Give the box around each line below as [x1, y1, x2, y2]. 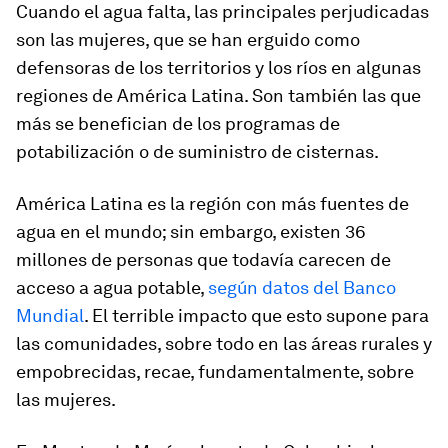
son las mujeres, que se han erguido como [16, 29, 360, 50]
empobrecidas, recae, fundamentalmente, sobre [16, 361, 414, 382]
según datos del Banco [208, 277, 396, 298]
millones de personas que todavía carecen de [16, 249, 391, 270]
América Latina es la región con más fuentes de [16, 193, 409, 214]
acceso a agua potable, [16, 277, 208, 298]
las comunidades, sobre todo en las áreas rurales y [16, 333, 432, 354]
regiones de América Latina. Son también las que [16, 85, 421, 106]
